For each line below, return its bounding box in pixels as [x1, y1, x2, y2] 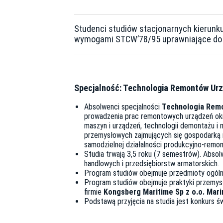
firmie [84, 187, 104, 197]
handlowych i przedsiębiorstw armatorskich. [84, 159, 219, 169]
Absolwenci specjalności [84, 102, 162, 112]
